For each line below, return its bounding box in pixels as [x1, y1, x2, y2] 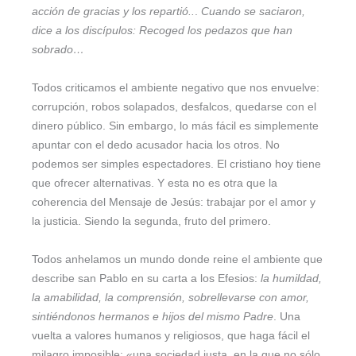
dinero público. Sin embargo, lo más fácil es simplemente [32, 119, 319, 132]
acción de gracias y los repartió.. [32, 5, 195, 17]
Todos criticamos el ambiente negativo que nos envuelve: [32, 81, 319, 94]
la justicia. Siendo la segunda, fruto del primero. [32, 215, 271, 227]
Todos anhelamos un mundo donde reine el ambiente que [32, 253, 323, 265]
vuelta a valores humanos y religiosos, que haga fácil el [32, 329, 310, 342]
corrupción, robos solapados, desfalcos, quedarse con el [32, 100, 316, 113]
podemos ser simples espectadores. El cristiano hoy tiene [32, 157, 321, 170]
